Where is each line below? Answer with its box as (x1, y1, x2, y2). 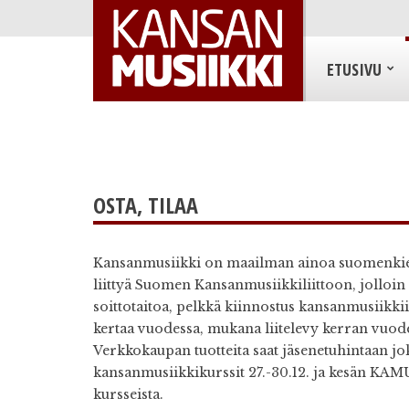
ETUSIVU (327, 58, 383, 81)
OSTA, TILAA (93, 190, 198, 220)
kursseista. (93, 386, 163, 403)
